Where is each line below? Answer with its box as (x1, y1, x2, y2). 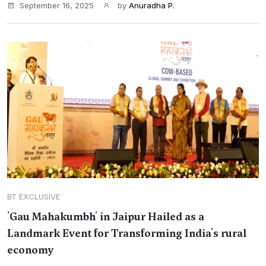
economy (7, 243, 54, 257)
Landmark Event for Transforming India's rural (7, 226, 246, 240)
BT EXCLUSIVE (7, 192, 60, 201)
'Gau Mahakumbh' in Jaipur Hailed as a (7, 210, 204, 224)
